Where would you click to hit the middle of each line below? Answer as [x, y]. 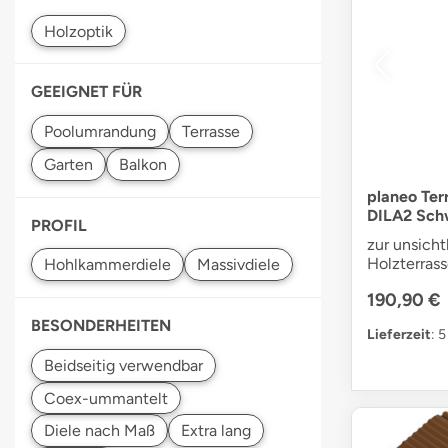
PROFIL [59, 225]
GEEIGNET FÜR [86, 92]
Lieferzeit [399, 334]
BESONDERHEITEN [101, 326]
